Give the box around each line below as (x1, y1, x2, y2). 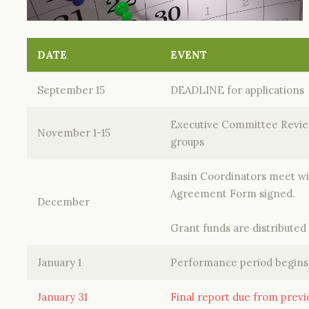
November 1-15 (37, 126, 110, 139)
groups (170, 135, 204, 148)
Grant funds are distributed (170, 221, 306, 235)
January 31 (37, 290, 88, 303)
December (37, 195, 90, 208)
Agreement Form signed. (170, 187, 295, 200)
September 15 (37, 83, 105, 97)
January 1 (37, 256, 81, 269)
